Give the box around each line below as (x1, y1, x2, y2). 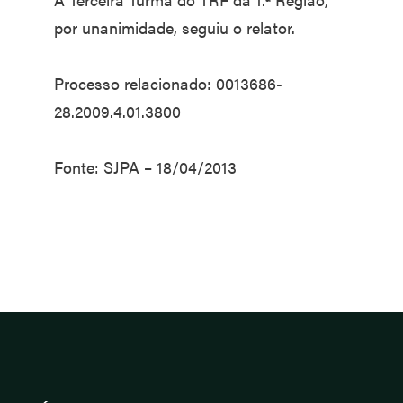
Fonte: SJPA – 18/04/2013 (54, 156, 237, 178)
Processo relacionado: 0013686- (54, 72, 282, 94)
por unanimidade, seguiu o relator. (54, 16, 295, 39)
